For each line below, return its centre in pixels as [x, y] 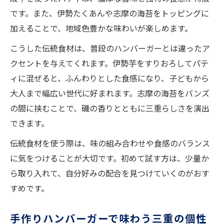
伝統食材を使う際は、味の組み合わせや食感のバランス [110, 143]
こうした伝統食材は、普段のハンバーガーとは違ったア [110, 48]
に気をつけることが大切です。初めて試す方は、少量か [109, 158]
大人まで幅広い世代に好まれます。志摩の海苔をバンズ [110, 93]
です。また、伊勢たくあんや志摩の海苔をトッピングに [109, 13]
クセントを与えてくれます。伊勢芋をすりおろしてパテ [109, 63]
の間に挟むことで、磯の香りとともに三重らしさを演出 [110, 108]
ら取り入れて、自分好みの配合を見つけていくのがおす [110, 173]
